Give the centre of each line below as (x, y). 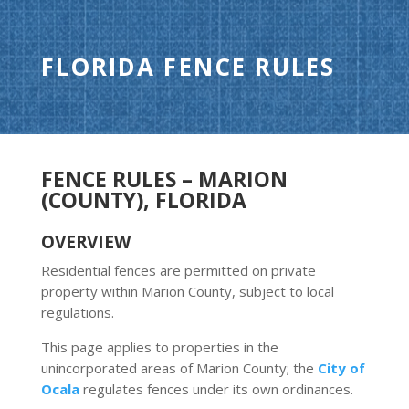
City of (341, 368)
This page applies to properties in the (159, 347)
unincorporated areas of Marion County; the (179, 368)
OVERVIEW (85, 242)
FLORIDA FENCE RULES (188, 67)
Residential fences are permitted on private (178, 270)
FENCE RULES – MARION (164, 179)
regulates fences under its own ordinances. (216, 389)
